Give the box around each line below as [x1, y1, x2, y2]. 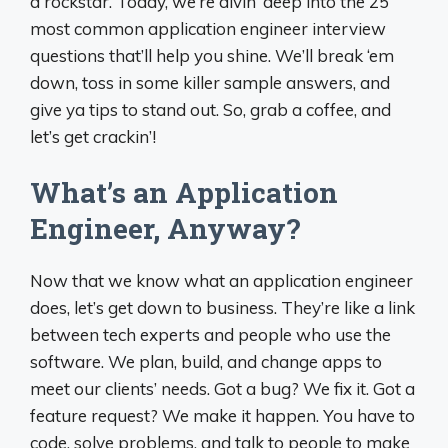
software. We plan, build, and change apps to [30, 351, 382, 372]
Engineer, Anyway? [30, 210, 300, 247]
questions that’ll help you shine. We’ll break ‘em [30, 44, 394, 66]
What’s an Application [30, 174, 338, 211]
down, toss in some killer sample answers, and [30, 71, 390, 93]
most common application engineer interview [30, 17, 386, 39]
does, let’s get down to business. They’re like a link [30, 297, 415, 318]
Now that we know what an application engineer [30, 270, 413, 291]
